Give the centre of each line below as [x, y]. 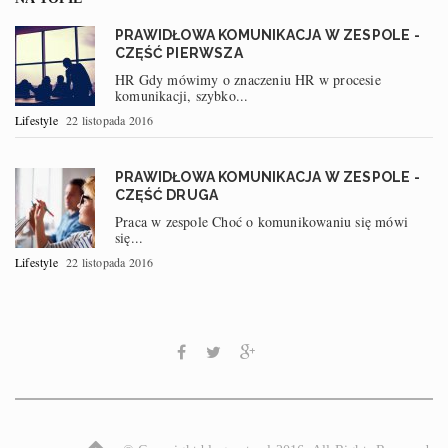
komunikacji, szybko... [182, 95]
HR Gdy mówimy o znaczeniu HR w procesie [248, 79]
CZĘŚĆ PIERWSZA [179, 52]
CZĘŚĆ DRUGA [167, 194]
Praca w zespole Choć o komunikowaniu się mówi [261, 221]
